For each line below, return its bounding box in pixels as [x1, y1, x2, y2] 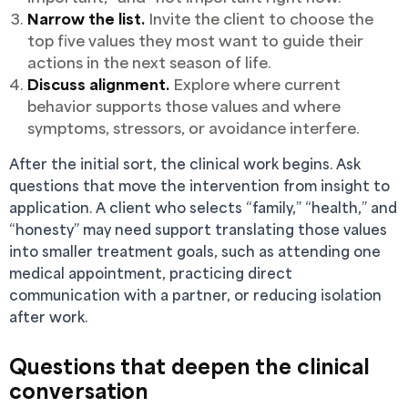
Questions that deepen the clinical [9, 352, 371, 379]
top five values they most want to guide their [27, 30, 363, 50]
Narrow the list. [27, 8, 145, 28]
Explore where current [169, 74, 341, 94]
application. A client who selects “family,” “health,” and [9, 198, 397, 217]
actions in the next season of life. [27, 52, 271, 72]
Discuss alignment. [27, 74, 169, 94]
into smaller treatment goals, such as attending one [9, 241, 381, 260]
